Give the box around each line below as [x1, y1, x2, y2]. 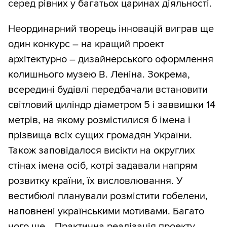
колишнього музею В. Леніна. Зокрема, [8, 68, 190, 81]
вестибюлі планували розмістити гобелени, [8, 190, 208, 203]
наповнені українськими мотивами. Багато [8, 205, 204, 218]
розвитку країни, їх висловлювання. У [8, 175, 183, 187]
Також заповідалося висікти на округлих [8, 144, 195, 157]
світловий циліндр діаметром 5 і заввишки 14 [8, 99, 215, 111]
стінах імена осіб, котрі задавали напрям [8, 160, 197, 172]
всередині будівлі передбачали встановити [8, 84, 208, 96]
